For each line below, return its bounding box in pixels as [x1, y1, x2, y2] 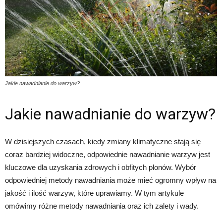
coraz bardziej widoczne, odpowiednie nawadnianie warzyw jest [5, 150, 210, 159]
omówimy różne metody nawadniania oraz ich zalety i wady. [5, 201, 199, 210]
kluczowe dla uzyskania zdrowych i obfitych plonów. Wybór [5, 163, 196, 171]
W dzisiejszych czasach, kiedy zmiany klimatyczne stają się [5, 137, 201, 146]
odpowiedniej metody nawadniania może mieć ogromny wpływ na [5, 175, 216, 184]
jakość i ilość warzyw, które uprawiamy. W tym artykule [5, 188, 184, 197]
